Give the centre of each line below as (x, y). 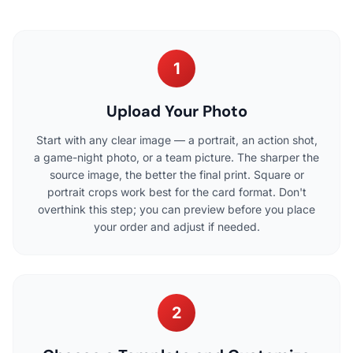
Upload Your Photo (176, 111)
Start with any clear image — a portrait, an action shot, (176, 140)
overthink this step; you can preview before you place (176, 210)
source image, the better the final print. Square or (176, 175)
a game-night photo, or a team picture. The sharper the (176, 158)
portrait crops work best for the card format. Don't (176, 192)
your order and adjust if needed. (176, 227)
